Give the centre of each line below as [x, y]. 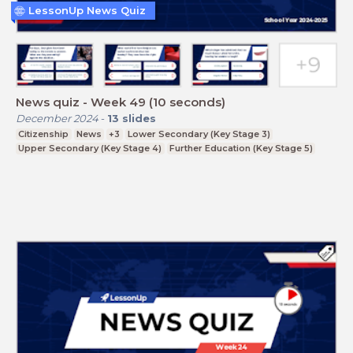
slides [139, 118]
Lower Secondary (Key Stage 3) [199, 134]
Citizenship [44, 134]
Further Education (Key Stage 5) [241, 148]
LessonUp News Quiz [87, 11]
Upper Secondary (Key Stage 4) [90, 148]
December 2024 [57, 118]
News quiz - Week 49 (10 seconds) [121, 102]
